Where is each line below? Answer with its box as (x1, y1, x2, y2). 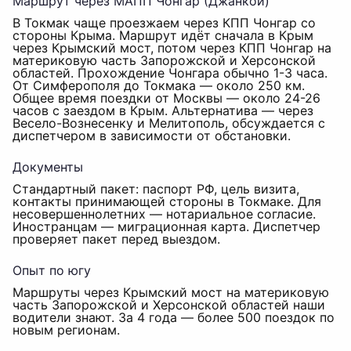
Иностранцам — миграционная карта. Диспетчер (13, 219, 320, 234)
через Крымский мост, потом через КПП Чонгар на (13, 40, 331, 56)
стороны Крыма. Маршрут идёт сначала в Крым (13, 27, 313, 43)
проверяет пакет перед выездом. (13, 231, 220, 247)
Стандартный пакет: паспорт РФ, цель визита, (13, 181, 299, 197)
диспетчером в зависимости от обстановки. (13, 128, 291, 143)
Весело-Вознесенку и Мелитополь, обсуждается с (13, 115, 325, 131)
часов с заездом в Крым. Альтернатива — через (13, 103, 313, 118)
